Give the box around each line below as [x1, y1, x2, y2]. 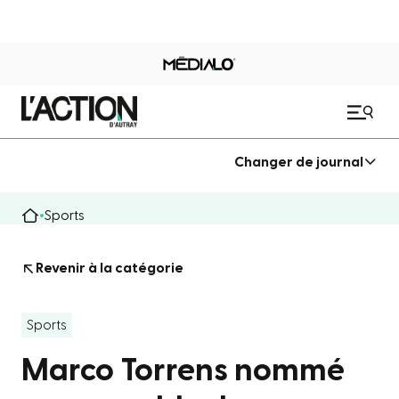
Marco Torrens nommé [21, 354, 345, 387]
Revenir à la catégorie [36, 261, 183, 275]
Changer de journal [234, 154, 363, 169]
